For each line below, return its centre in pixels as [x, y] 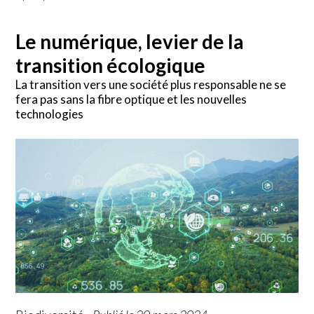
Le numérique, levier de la [130, 41]
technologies [50, 114]
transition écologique [111, 65]
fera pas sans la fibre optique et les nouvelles [131, 99]
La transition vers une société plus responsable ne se [151, 84]
